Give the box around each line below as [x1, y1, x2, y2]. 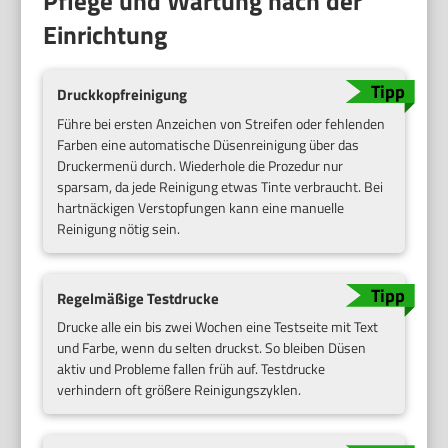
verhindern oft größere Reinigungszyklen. [57, 379, 302, 401]
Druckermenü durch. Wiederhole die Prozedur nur [57, 154, 344, 176]
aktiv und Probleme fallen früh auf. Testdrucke [57, 358, 326, 380]
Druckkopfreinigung [57, 82, 188, 106]
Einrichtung [43, 15, 168, 54]
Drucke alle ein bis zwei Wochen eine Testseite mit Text [57, 316, 379, 338]
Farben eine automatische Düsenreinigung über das [57, 133, 360, 155]
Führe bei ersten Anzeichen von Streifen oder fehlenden [57, 112, 386, 134]
